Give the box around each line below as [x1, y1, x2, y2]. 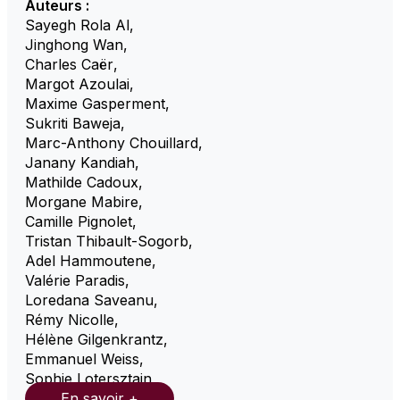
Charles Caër [25, 54, 113, 73]
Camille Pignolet [25, 212, 132, 230]
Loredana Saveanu [25, 290, 154, 309]
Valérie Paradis [25, 271, 125, 289]
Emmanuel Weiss [25, 349, 139, 368]
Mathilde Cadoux [25, 172, 138, 191]
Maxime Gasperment [25, 94, 165, 112]
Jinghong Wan [25, 35, 123, 54]
